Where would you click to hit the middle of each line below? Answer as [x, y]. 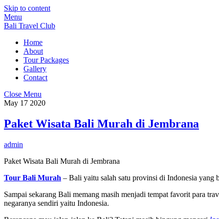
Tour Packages [46, 60]
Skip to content [27, 8]
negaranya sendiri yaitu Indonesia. [56, 203]
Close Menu [23, 94]
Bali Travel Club [30, 26]
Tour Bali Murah [33, 177]
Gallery [35, 69]
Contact [35, 77]
